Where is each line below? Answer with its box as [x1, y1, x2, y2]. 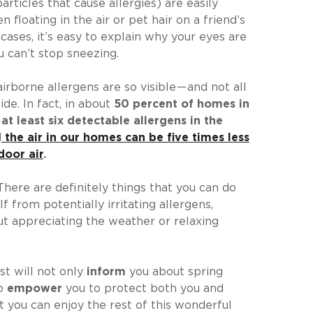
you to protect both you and [66, 283, 224, 294]
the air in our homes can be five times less [5, 132, 249, 143]
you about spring [126, 266, 223, 277]
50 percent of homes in [114, 99, 249, 110]
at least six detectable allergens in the [1, 115, 223, 126]
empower [7, 283, 66, 294]
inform [87, 266, 126, 277]
